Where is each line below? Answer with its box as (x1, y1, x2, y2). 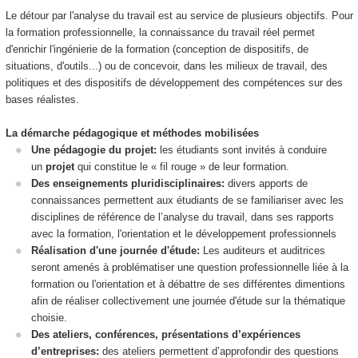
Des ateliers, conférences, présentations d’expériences (31, 328, 300, 341)
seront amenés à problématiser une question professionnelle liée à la (31, 261, 348, 274)
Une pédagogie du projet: (31, 144, 157, 157)
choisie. (31, 312, 67, 324)
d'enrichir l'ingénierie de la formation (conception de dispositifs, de (5, 43, 308, 56)
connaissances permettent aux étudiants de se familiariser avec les (31, 194, 344, 207)
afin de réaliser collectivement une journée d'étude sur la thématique (31, 295, 345, 308)
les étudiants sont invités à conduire (157, 144, 327, 157)
